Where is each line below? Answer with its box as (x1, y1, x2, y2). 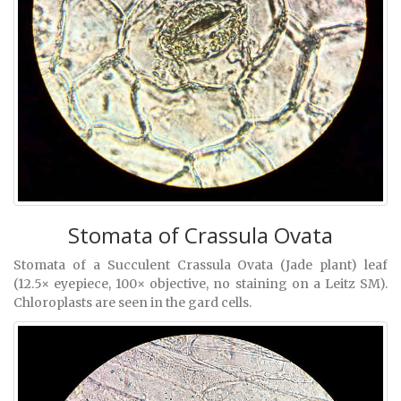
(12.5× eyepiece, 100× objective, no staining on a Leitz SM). (13, 276, 388, 293)
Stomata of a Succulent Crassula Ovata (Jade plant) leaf (13, 257, 388, 274)
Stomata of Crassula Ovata (68, 220, 333, 251)
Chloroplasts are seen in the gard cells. (13, 294, 252, 311)
